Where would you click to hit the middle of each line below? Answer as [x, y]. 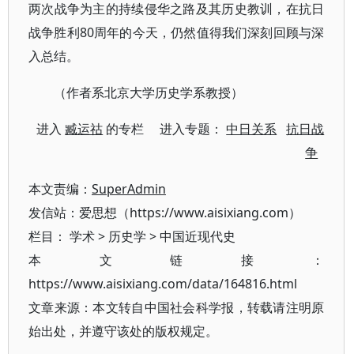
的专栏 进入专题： [165, 129]
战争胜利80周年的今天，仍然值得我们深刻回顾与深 [177, 32]
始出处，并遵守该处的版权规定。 [123, 331]
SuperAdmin [129, 189]
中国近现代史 [198, 236]
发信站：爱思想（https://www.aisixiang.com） [165, 213]
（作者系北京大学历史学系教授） [149, 92]
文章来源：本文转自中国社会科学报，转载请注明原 [177, 307]
